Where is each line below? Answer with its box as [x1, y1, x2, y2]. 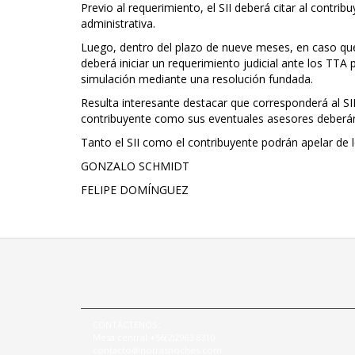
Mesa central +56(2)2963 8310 [93, 331, 215, 344]
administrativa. [81, 16, 155, 32]
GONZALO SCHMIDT [81, 158, 189, 174]
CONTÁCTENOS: [93, 319, 160, 331]
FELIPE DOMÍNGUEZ [81, 182, 189, 198]
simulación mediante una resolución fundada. [81, 71, 313, 87]
